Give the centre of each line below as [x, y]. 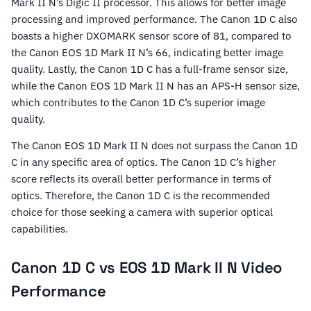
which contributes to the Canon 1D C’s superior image [138, 103]
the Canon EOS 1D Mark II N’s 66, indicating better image [147, 53]
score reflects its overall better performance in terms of [141, 179]
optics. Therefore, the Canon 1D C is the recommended [141, 196]
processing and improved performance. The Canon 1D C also [154, 19]
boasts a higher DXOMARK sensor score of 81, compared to [151, 36]
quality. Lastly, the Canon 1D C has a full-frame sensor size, [150, 69]
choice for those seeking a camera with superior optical [142, 212]
